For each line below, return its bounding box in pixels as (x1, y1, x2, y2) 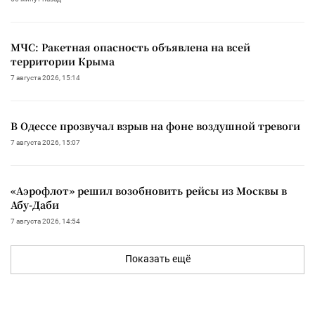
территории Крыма (11, 54, 115, 69)
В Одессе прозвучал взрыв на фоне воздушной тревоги (11, 119, 300, 134)
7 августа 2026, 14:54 (11, 217, 80, 226)
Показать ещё (124, 253, 191, 265)
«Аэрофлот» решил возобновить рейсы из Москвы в (11, 184, 287, 198)
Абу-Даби (11, 198, 59, 212)
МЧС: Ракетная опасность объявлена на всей (11, 40, 250, 55)
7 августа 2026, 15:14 (11, 74, 80, 82)
